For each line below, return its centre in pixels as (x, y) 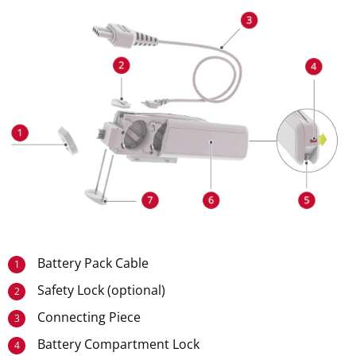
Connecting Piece (89, 317)
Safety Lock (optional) (102, 290)
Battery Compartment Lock (119, 344)
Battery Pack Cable (93, 263)
